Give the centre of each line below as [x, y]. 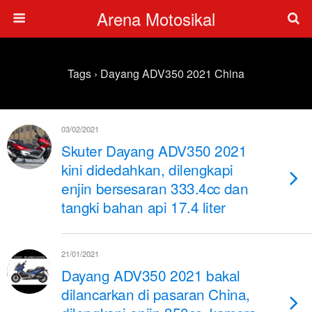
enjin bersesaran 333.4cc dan [155, 188]
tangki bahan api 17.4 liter [143, 207]
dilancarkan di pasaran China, [156, 294]
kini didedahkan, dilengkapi [147, 169]
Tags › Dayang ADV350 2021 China [156, 73]
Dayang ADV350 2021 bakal [151, 275]
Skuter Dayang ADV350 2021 [154, 150]
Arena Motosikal [156, 18]
